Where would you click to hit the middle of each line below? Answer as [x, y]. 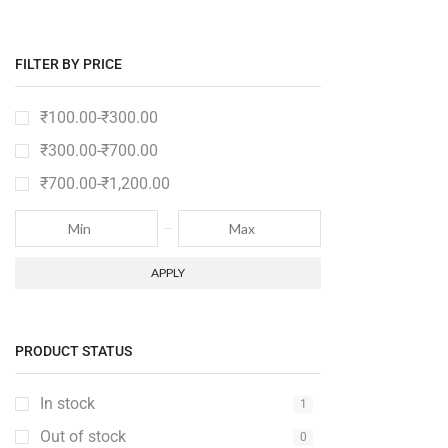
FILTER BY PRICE [68, 64]
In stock [67, 404]
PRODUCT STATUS [73, 350]
